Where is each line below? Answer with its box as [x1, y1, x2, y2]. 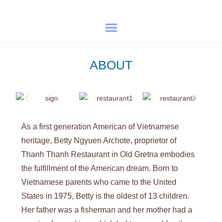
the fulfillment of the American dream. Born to [21, 164, 178, 172]
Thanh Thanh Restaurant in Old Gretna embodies [21, 150, 195, 159]
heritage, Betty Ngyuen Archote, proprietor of [21, 136, 177, 145]
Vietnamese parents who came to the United [21, 177, 177, 186]
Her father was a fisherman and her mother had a [21, 205, 193, 214]
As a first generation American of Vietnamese [21, 122, 179, 131]
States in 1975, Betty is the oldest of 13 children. [21, 191, 190, 200]
